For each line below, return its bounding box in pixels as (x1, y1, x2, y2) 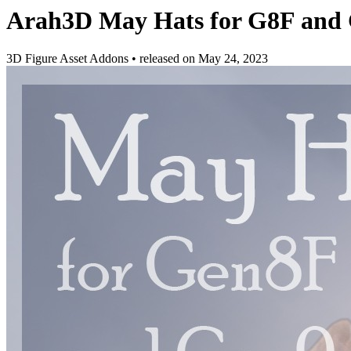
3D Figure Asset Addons (6, 52, 132, 66)
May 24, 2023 (198, 52, 268, 66)
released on (139, 52, 198, 66)
